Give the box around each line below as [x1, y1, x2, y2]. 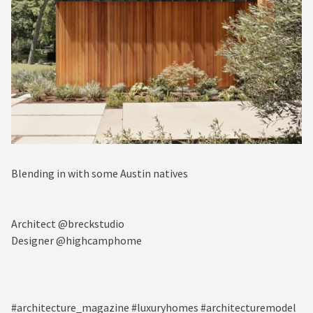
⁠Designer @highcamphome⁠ [11, 233, 142, 247]
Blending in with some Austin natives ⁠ [11, 166, 190, 180]
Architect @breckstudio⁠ [11, 216, 124, 231]
